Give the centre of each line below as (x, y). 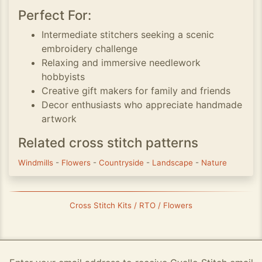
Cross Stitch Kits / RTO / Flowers (131, 205)
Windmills (37, 163)
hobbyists (63, 77)
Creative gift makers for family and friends (136, 91)
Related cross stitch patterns (108, 142)
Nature (214, 163)
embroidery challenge (89, 49)
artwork (59, 119)
